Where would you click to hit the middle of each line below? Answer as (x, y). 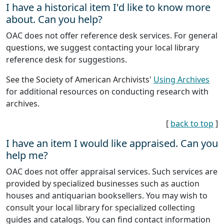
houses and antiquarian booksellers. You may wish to (107, 195)
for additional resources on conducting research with (107, 91)
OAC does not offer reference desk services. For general (112, 35)
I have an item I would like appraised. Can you (112, 143)
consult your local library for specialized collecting (100, 207)
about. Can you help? (54, 19)
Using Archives (181, 79)
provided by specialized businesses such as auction (103, 183)
